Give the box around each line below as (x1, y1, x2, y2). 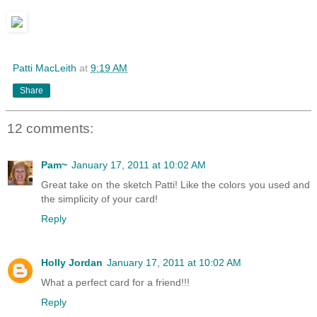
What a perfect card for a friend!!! (41, 277, 190, 289)
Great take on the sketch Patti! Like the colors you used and (41, 179, 310, 191)
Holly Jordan (41, 257, 103, 269)
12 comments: (7, 120, 93, 136)
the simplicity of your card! (41, 193, 158, 205)
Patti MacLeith (13, 62, 76, 74)
